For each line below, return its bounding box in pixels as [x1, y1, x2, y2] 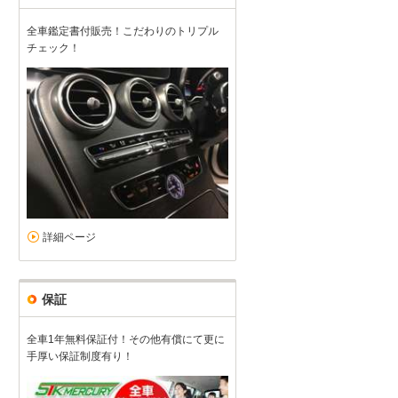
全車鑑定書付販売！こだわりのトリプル [27, 24, 219, 37]
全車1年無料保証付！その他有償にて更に [27, 332, 225, 346]
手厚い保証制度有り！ [27, 349, 133, 362]
